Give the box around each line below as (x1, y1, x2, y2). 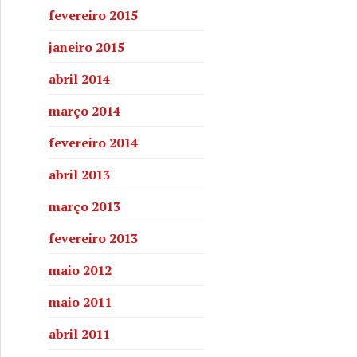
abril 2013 (49, 165, 110, 183)
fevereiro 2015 (49, 6, 138, 24)
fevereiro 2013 (49, 229, 138, 247)
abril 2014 (49, 69, 110, 88)
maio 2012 (49, 261, 112, 279)
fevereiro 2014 (49, 133, 138, 151)
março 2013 (49, 197, 120, 215)
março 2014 (49, 101, 120, 120)
